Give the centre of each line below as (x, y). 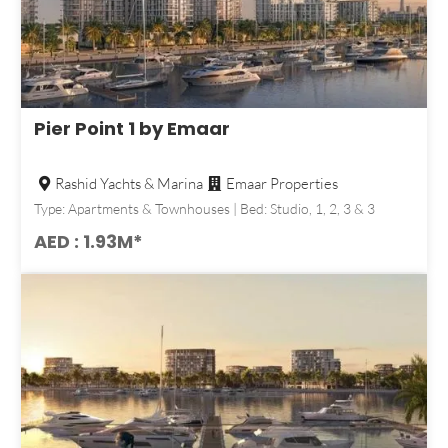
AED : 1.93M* (88, 242)
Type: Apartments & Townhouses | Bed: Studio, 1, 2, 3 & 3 (204, 209)
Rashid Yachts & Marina (129, 184)
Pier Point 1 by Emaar (132, 129)
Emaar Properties (282, 184)
